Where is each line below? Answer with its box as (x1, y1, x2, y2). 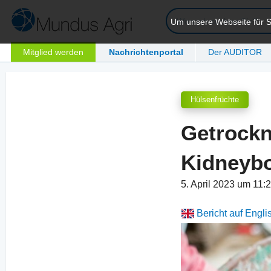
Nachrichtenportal (108, 47, 183, 57)
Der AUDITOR (208, 47, 263, 57)
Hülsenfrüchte (191, 95, 240, 105)
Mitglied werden (23, 47, 84, 57)
